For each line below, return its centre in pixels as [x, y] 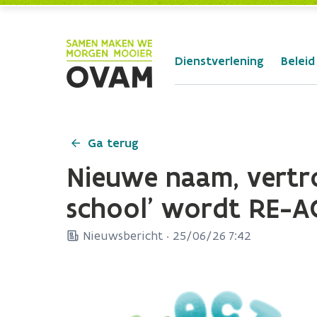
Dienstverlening [219, 61]
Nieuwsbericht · [126, 236]
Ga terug [113, 143]
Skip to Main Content [62, 13]
